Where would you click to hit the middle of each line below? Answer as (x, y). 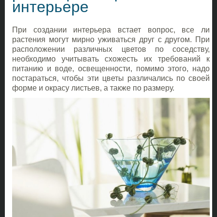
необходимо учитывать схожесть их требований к (111, 59)
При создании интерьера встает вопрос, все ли (111, 30)
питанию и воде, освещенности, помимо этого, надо (111, 68)
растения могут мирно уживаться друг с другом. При (111, 39)
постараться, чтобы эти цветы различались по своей (111, 78)
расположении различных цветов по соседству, (111, 49)
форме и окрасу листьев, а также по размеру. (93, 88)
